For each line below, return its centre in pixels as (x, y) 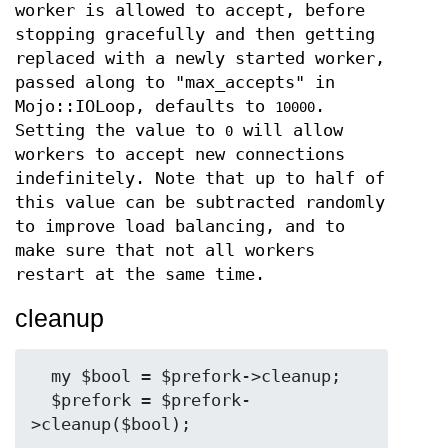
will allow (288, 131)
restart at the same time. (140, 275)
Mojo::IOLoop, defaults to (145, 107)
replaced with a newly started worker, (200, 59)
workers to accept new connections (180, 155)
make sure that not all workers (165, 251)
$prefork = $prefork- (41, 401)
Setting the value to (120, 131)
